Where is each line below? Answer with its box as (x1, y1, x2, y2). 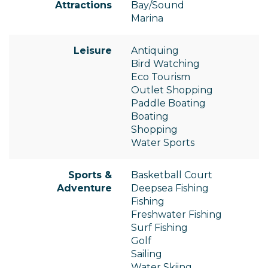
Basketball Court (131, 169, 212, 181)
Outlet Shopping (131, 84, 213, 96)
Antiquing (131, 45, 179, 57)
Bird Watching (131, 58, 200, 70)
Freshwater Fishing (131, 209, 222, 221)
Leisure (74, 45, 112, 57)
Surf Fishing (131, 222, 188, 234)
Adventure (57, 182, 112, 194)
